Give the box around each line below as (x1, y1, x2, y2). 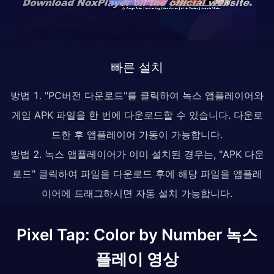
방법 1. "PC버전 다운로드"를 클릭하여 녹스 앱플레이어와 (10, 89, 264, 102)
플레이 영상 (95, 249, 179, 268)
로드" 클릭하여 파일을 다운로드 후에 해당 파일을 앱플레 (12, 167, 262, 180)
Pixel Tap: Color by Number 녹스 (17, 224, 257, 244)
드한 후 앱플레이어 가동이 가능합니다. (51, 128, 223, 141)
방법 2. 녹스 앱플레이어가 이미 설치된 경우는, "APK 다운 (10, 147, 264, 160)
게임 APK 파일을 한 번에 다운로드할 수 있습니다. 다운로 (11, 108, 263, 121)
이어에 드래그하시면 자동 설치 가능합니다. (42, 187, 232, 199)
